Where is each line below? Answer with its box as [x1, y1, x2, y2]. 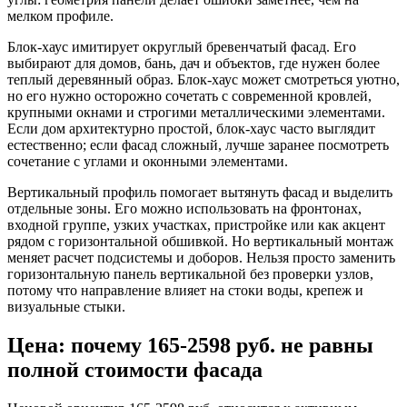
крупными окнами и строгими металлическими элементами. [7, 104, 385, 121]
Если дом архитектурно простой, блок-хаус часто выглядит [7, 121, 375, 137]
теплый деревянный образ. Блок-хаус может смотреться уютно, [7, 72, 400, 88]
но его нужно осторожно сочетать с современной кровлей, [7, 88, 372, 104]
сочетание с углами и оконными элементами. [7, 154, 288, 170]
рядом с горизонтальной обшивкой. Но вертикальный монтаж [7, 233, 393, 250]
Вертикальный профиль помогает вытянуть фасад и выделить [7, 184, 392, 201]
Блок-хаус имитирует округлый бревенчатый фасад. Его [7, 39, 356, 55]
